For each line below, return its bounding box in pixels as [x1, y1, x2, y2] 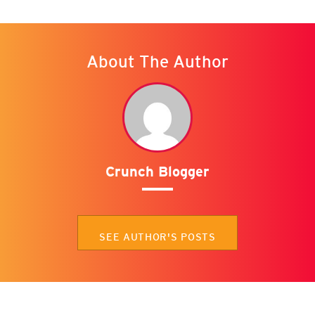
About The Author [86, 51, 229, 72]
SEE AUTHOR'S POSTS [99, 231, 216, 243]
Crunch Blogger [105, 163, 210, 181]
